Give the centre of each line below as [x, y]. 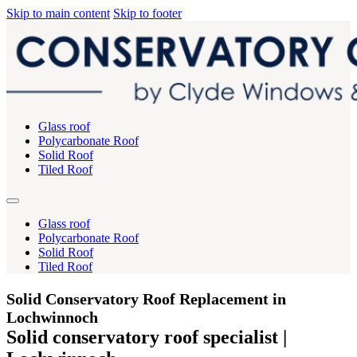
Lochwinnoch [52, 317]
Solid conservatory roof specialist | [147, 337]
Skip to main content [58, 13]
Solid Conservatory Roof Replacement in [146, 298]
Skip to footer [147, 13]
